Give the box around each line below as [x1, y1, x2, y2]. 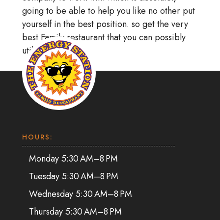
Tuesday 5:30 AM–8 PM [28, 169, 118, 183]
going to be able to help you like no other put [22, 4, 195, 18]
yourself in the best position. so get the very [22, 18, 188, 31]
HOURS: [22, 132, 53, 142]
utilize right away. [22, 44, 88, 57]
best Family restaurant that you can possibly [22, 31, 186, 44]
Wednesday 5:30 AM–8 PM [28, 187, 132, 200]
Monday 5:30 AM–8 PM [28, 152, 118, 165]
